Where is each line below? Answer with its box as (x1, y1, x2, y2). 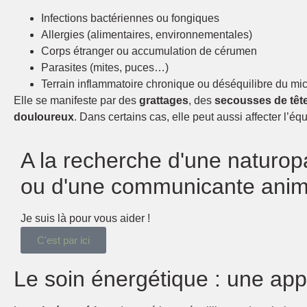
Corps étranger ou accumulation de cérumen (41, 45, 257, 57)
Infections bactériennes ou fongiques (41, 12, 219, 24)
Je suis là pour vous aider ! (21, 212, 150, 225)
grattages (139, 94, 188, 106)
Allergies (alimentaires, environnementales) (41, 28, 252, 40)
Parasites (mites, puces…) (41, 61, 169, 73)
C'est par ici (37, 234, 90, 247)
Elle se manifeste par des (14, 94, 139, 106)
